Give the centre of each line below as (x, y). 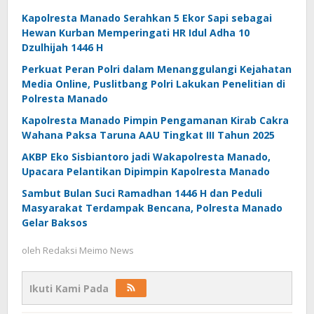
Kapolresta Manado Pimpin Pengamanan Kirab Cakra (155, 120)
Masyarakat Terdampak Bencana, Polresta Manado (152, 208)
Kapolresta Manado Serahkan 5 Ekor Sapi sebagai (147, 18)
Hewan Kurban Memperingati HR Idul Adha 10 (136, 33)
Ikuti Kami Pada (69, 288)
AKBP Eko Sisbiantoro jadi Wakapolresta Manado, (146, 157)
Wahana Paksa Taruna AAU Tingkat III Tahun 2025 (148, 135)
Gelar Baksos (55, 223)
